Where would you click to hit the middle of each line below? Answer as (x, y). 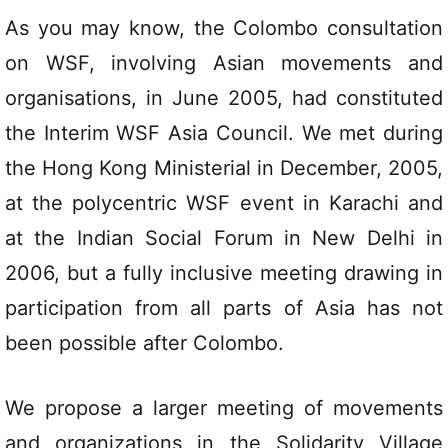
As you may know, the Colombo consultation (224, 28)
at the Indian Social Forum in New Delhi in (224, 238)
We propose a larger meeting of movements (224, 408)
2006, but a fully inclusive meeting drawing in (224, 273)
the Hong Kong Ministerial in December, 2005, (224, 168)
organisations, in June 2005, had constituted (224, 98)
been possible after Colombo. (144, 343)
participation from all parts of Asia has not (224, 308)
